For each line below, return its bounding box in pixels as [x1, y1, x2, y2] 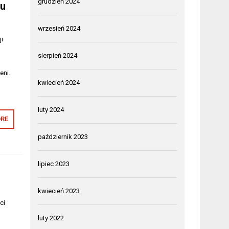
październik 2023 [38, 132, 88, 141]
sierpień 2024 [38, 51, 78, 59]
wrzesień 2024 [38, 24, 81, 32]
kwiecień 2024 [38, 78, 80, 86]
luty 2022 [38, 214, 64, 222]
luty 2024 [38, 105, 64, 113]
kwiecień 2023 [38, 187, 80, 195]
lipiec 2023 [38, 159, 70, 168]
